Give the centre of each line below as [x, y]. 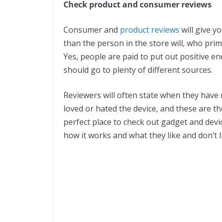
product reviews [150, 29]
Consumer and [92, 29]
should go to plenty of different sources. [139, 70]
